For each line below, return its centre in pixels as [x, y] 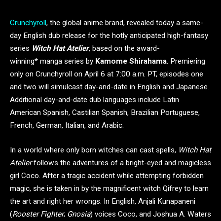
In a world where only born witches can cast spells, [94, 150]
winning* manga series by [53, 61]
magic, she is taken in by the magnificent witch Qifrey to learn [109, 188]
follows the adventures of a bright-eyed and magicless [121, 163]
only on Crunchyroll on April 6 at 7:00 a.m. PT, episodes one [107, 74]
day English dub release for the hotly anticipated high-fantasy [109, 36]
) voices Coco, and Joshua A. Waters [151, 214]
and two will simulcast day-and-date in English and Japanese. [110, 87]
